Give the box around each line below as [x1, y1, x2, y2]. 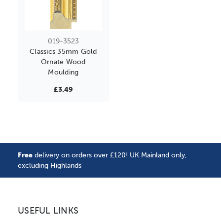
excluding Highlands [18, 161, 81, 170]
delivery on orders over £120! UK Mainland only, [33, 151, 187, 160]
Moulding [48, 68, 79, 77]
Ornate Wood [40, 58, 86, 67]
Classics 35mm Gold [30, 47, 97, 56]
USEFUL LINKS [18, 206, 78, 217]
